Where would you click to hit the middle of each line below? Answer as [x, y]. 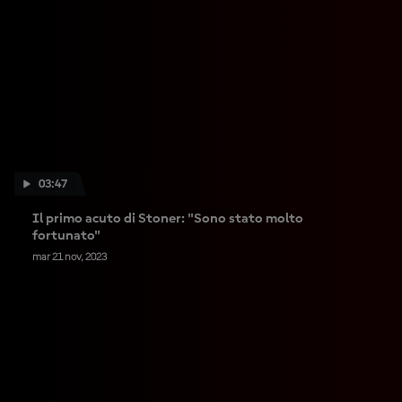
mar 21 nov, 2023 [70, 258]
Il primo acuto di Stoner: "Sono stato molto [168, 219]
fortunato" [66, 236]
